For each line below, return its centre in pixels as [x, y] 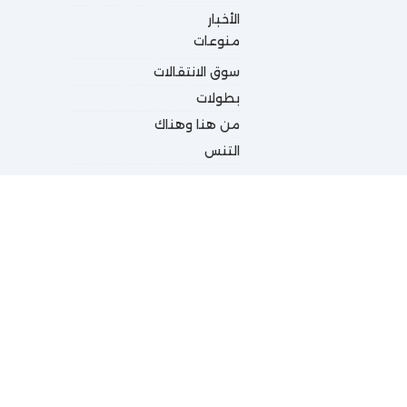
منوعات [217, 41]
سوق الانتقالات [197, 72]
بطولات [218, 98]
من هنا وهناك [197, 124]
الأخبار [224, 19]
